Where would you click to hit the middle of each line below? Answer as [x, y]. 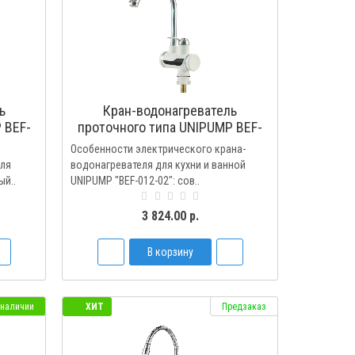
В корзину [170, 252]
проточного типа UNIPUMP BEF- [170, 127]
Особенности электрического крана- [158, 149]
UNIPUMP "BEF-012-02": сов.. [136, 181]
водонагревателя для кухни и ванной [158, 165]
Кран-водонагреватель [170, 111]
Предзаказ [244, 307]
